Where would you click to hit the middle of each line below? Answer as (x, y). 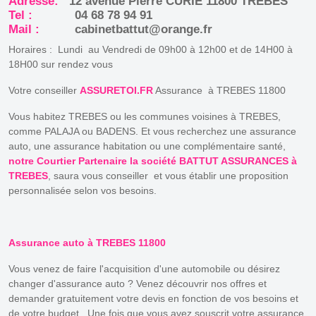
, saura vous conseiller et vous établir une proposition (168, 175)
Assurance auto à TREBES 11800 (87, 242)
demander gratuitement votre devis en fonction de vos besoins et (153, 298)
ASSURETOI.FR (116, 90)
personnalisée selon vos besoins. (83, 190)
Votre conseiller (44, 90)
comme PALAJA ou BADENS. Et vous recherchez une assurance (152, 131)
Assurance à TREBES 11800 (219, 90)
